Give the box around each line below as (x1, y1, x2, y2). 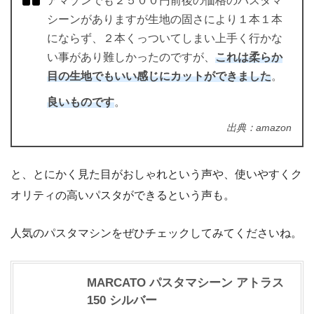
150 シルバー (87, 293, 157, 307)
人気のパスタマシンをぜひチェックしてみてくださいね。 (11, 226, 302, 239)
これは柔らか (215, 50, 282, 63)
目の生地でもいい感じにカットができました (47, 69, 271, 82)
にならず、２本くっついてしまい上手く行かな (47, 32, 282, 44)
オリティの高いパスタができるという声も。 (11, 189, 235, 201)
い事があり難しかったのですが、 (47, 50, 215, 63)
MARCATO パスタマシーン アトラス (87, 275, 284, 289)
